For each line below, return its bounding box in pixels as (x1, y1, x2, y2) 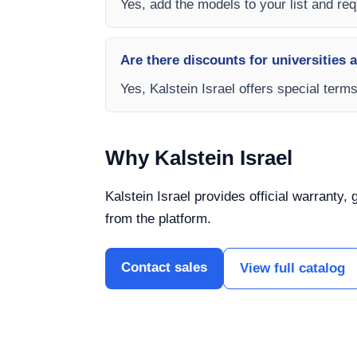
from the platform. (105, 210, 211, 226)
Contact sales (121, 259, 207, 275)
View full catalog (240, 260, 345, 276)
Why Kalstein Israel (105, 145, 292, 170)
